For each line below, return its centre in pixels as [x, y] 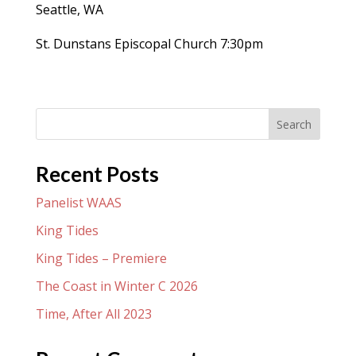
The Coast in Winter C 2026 [116, 286]
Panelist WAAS [78, 202]
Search [294, 124]
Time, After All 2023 [93, 313]
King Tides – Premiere [101, 258]
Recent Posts [97, 174]
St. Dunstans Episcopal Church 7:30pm [149, 43]
